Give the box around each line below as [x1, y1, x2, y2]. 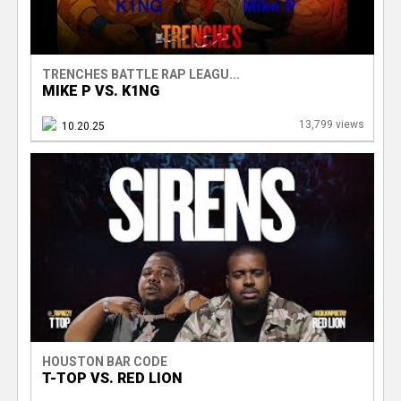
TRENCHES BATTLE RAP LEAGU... [41, 66, 240, 81]
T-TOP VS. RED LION [41, 369, 183, 387]
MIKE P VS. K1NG [41, 81, 159, 99]
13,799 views [298, 117, 364, 131]
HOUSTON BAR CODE [41, 354, 167, 369]
